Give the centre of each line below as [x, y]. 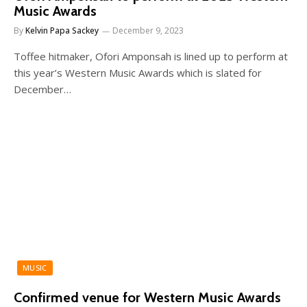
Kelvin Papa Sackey [62, 30]
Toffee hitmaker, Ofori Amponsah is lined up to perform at [151, 56]
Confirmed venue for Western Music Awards [147, 297]
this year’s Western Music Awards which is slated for [138, 72]
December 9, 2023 [148, 30]
